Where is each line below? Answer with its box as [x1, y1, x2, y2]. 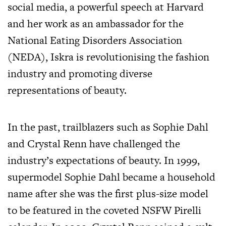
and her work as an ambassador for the [8, 16, 184, 31]
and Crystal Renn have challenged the [8, 136, 180, 151]
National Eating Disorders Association [8, 32, 182, 47]
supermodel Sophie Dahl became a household [8, 169, 215, 184]
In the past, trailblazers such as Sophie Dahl [8, 119, 208, 134]
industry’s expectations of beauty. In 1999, [8, 152, 200, 167]
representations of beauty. [8, 82, 127, 97]
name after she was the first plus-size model [8, 186, 208, 201]
